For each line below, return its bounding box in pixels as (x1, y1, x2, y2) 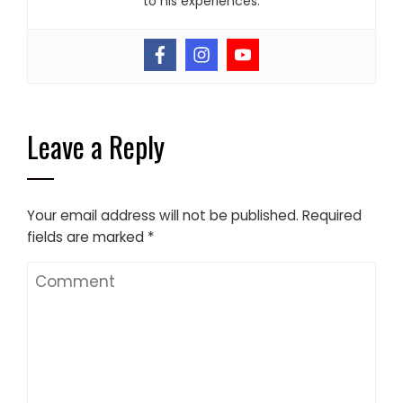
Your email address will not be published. (27, 206, 299, 225)
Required (302, 206, 362, 225)
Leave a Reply (27, 125, 165, 167)
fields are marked (27, 228, 148, 246)
